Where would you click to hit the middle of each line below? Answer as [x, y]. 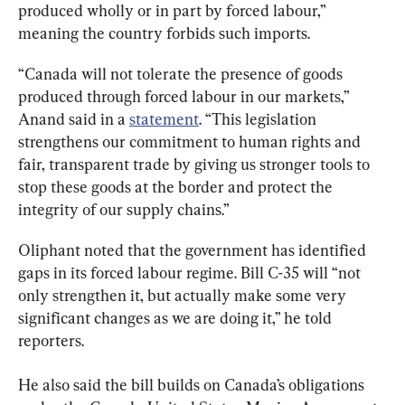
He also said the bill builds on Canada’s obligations [193, 385]
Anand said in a [74, 119]
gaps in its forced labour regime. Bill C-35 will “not [191, 273]
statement [164, 119]
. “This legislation [259, 119]
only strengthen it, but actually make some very [184, 296]
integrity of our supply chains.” [124, 210]
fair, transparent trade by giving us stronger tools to [196, 165]
